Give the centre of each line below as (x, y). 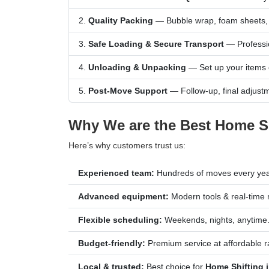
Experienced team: (116, 173)
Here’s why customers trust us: (127, 145)
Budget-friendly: (112, 243)
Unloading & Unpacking (137, 67)
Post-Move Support (128, 90)
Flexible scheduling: (120, 219)
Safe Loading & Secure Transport (156, 44)
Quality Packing (121, 20)
